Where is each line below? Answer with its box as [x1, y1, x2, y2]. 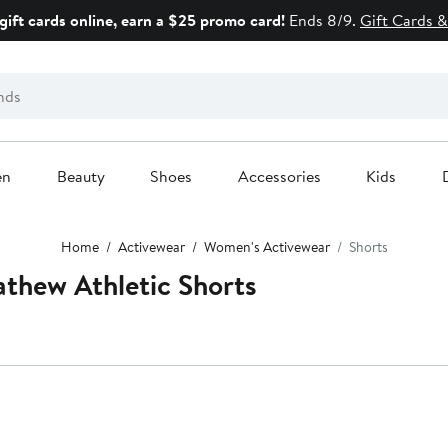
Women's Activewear [203, 237, 330, 258]
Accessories [237, 165, 321, 188]
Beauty [56, 165, 105, 188]
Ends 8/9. [285, 9, 356, 32]
